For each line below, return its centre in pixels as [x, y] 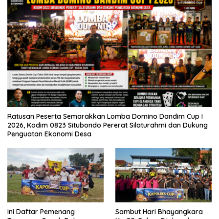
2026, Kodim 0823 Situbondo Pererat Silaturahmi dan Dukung [108, 125]
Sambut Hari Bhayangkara [159, 211]
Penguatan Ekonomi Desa [49, 134]
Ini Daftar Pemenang [41, 211]
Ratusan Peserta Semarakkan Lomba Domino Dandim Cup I [105, 117]
